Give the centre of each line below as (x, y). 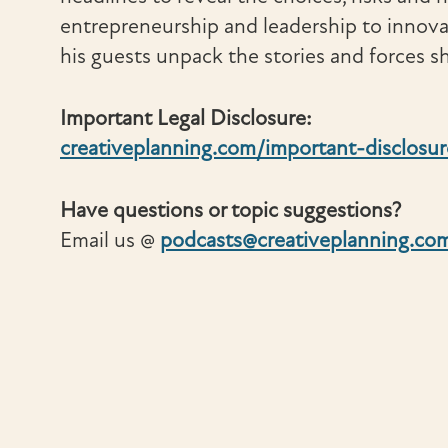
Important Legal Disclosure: (188, 118)
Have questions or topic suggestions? (233, 210)
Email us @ (110, 240)
